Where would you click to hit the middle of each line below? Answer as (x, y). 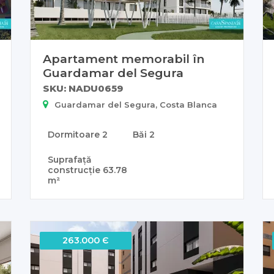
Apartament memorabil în (124, 58)
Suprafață (70, 159)
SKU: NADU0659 (83, 88)
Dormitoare (75, 134)
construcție (75, 170)
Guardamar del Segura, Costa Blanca (136, 104)
